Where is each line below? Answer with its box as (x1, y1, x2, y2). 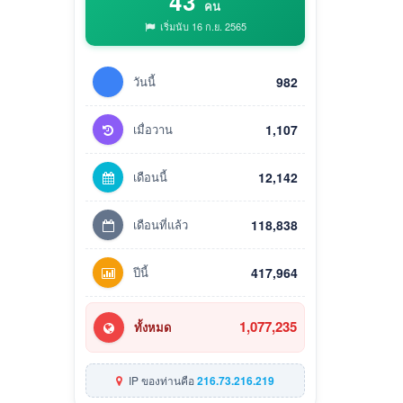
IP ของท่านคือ (126, 372, 197, 388)
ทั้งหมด (134, 318, 171, 336)
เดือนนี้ (133, 167, 167, 185)
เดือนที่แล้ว (133, 215, 188, 233)
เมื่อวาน (133, 120, 173, 138)
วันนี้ (133, 72, 156, 90)
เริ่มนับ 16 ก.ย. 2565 (157, 18, 246, 33)
